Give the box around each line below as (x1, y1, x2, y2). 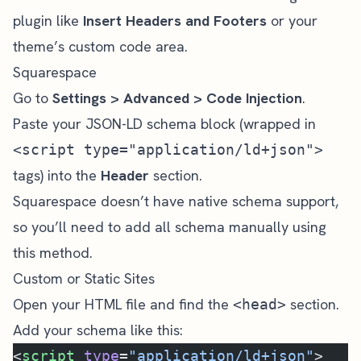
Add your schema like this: (13, 321, 183, 339)
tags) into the (13, 166, 101, 185)
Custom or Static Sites (13, 269, 155, 288)
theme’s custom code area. (13, 37, 188, 56)
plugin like (13, 11, 83, 30)
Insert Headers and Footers (83, 11, 267, 30)
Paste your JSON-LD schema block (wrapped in (13, 114, 316, 133)
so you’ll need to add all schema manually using (13, 218, 326, 236)
